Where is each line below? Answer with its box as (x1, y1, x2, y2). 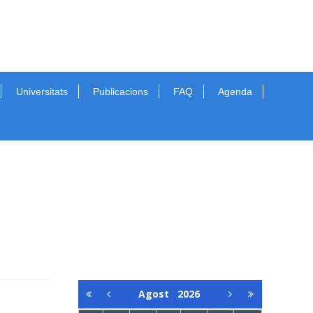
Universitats (15, 86, 68, 97)
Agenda (218, 86, 253, 97)
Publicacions (92, 86, 148, 97)
